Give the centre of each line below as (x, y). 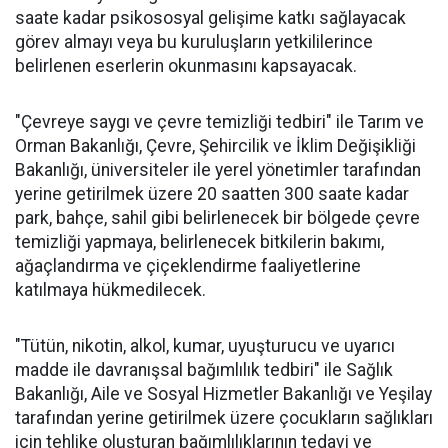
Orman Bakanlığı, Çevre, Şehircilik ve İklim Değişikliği (215, 145)
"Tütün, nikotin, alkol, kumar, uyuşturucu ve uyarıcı (205, 345)
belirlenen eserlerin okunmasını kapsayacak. (186, 65)
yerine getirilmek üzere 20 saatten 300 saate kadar (212, 193)
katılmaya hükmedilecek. (110, 289)
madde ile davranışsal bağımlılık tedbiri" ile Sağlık (204, 369)
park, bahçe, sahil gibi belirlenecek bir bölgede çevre (217, 217)
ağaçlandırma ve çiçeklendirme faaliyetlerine (188, 265)
